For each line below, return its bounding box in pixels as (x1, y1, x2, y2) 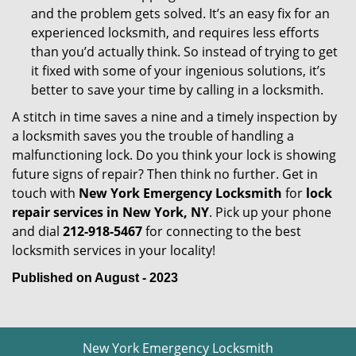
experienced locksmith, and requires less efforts (31, 24, 319, 41)
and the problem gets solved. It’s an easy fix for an (31, 5, 330, 22)
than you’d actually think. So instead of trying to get (31, 43, 338, 60)
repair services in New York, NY (12, 203, 209, 221)
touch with (12, 184, 79, 202)
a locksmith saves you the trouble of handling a (12, 127, 294, 145)
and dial (12, 222, 63, 240)
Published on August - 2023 (12, 271, 178, 284)
